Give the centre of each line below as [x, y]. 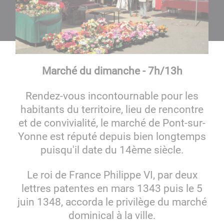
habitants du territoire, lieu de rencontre [112, 109]
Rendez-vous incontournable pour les [112, 96]
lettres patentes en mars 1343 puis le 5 [112, 188]
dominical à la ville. [112, 215]
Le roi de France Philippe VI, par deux [112, 175]
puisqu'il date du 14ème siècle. [112, 150]
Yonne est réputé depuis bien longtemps [112, 136]
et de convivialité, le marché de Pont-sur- [112, 123]
